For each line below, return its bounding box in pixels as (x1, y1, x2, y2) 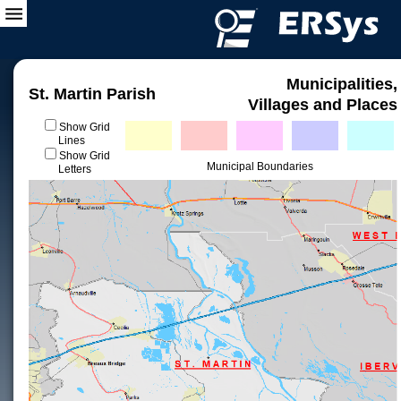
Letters (57, 163, 91, 175)
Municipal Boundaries (206, 160, 313, 173)
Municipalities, (286, 75, 397, 93)
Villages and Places (248, 96, 397, 114)
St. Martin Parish (29, 85, 156, 103)
